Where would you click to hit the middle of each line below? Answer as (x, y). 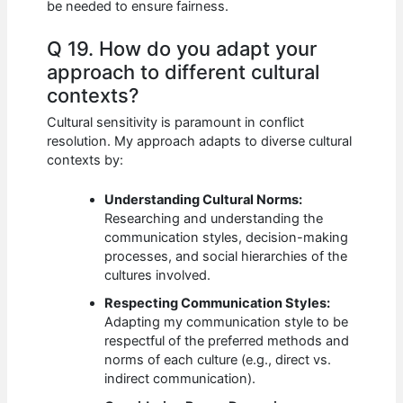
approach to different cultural (184, 72)
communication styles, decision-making (227, 238)
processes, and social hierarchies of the (226, 257)
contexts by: (85, 161)
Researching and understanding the (214, 219)
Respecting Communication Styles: (218, 304)
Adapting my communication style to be (227, 322)
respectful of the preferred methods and (227, 341)
